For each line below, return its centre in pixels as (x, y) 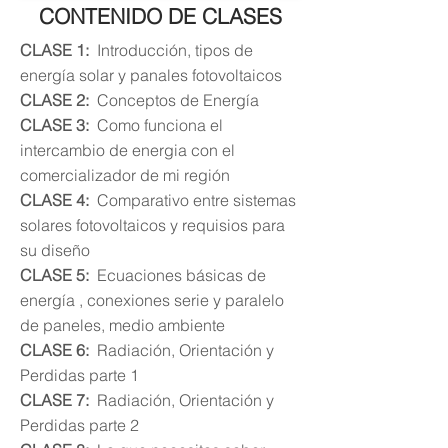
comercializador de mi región (125, 175)
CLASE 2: (58, 100)
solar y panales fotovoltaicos (178, 75)
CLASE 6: (58, 350)
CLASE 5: (58, 275)
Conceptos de (150, 100)
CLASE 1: (58, 50)
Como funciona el (160, 125)
